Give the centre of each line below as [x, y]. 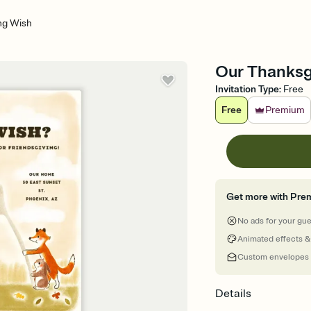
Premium [285, 110]
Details [234, 294]
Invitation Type [247, 89]
